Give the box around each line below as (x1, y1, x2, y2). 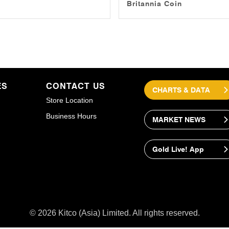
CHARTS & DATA (152, 86, 210, 94)
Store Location (46, 96, 94, 104)
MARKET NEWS (152, 116, 205, 124)
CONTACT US (46, 81, 106, 91)
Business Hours (46, 112, 97, 120)
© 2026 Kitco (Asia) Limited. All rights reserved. (29, 209, 200, 217)
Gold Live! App (152, 145, 204, 153)
